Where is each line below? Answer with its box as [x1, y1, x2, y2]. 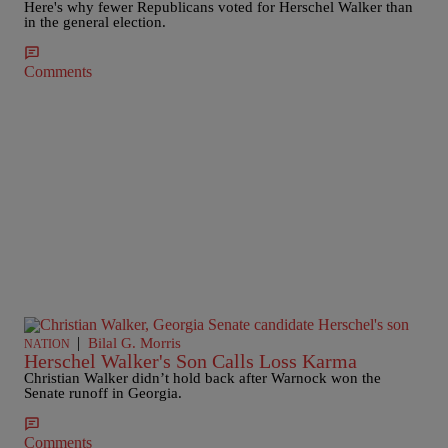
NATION [24, 337, 70, 351]
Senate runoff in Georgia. [24, 385, 182, 401]
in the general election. [24, 14, 166, 30]
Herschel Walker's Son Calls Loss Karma [24, 350, 357, 372]
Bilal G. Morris [88, 335, 181, 351]
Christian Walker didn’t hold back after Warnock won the [24, 370, 381, 386]
